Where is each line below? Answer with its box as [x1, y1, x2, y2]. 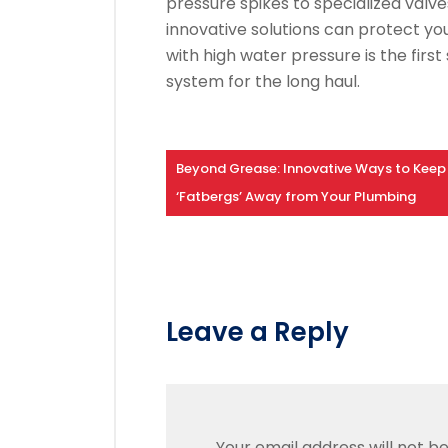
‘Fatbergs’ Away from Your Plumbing [176, 187, 416, 206]
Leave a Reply [166, 314, 349, 350]
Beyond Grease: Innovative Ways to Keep [176, 159, 446, 178]
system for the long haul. [166, 70, 360, 93]
